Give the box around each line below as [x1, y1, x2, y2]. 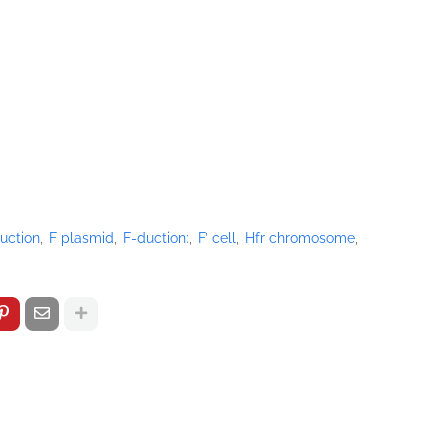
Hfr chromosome [245, 229, 355, 246]
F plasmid [49, 229, 114, 246]
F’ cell [198, 229, 236, 246]
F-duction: [123, 229, 189, 246]
